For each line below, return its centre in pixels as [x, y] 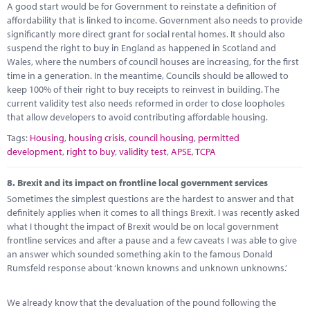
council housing [161, 137]
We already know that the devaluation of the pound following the [142, 302]
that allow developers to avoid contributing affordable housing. [137, 117]
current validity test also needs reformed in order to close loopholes [146, 103]
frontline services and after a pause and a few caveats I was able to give [152, 240]
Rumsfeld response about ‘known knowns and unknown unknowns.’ [147, 268]
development [35, 151]
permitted [219, 137]
